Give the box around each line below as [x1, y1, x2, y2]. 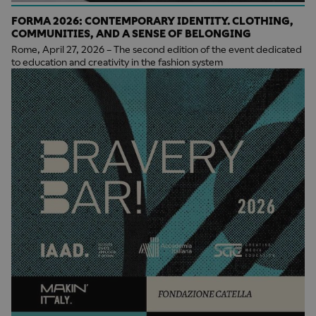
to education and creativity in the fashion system [11, 56, 223, 68]
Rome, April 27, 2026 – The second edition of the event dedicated [11, 43, 302, 55]
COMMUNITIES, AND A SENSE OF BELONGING [11, 27, 251, 39]
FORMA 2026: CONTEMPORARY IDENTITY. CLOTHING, [11, 14, 293, 27]
